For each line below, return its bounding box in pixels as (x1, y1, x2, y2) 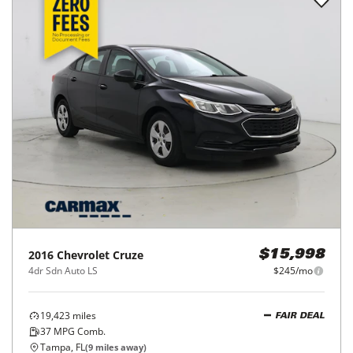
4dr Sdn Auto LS (28, 264, 98, 277)
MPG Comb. (51, 325, 106, 338)
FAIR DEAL (275, 311, 325, 321)
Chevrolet (57, 247, 110, 262)
